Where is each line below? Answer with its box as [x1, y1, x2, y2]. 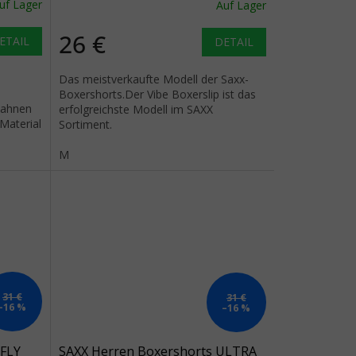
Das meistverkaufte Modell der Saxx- [58, 72, 249, 87]
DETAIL [214, 34, 253, 50]
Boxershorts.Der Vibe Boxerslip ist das [58, 87, 256, 103]
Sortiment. [58, 117, 112, 133]
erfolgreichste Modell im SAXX [58, 102, 213, 118]
